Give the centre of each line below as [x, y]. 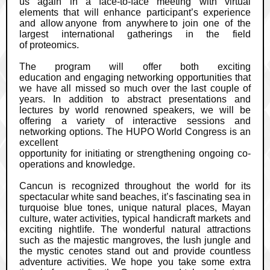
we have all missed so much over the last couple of [135, 88]
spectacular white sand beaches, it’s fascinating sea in [135, 197]
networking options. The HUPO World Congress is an [135, 132]
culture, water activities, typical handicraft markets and [135, 218]
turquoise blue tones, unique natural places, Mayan [135, 208]
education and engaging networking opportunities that [135, 77]
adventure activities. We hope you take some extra [135, 262]
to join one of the [210, 23]
